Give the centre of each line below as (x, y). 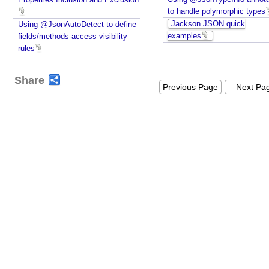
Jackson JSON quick (208, 24)
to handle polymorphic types (216, 11)
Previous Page (190, 87)
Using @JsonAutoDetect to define (77, 24)
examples (184, 36)
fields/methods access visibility (73, 36)
